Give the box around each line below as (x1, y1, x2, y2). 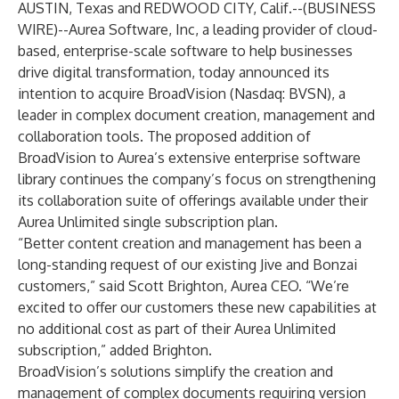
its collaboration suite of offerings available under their (18, 191, 368, 209)
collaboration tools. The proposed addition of (18, 127, 311, 145)
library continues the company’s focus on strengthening (18, 170, 376, 188)
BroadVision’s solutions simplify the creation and (18, 362, 333, 380)
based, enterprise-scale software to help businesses (18, 42, 353, 60)
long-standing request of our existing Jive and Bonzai (18, 256, 357, 273)
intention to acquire (18, 85, 148, 102)
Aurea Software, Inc (69, 20, 195, 38)
